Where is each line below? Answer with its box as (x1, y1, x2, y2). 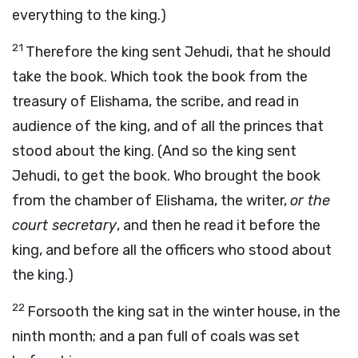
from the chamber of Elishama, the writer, (12, 192, 290, 209)
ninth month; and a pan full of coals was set (12, 328, 300, 345)
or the (290, 192, 330, 209)
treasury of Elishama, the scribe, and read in (12, 93, 299, 110)
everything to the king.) (12, 6, 166, 24)
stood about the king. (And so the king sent (12, 142, 296, 160)
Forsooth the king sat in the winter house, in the (27, 303, 340, 320)
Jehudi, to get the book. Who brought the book (12, 167, 320, 185)
